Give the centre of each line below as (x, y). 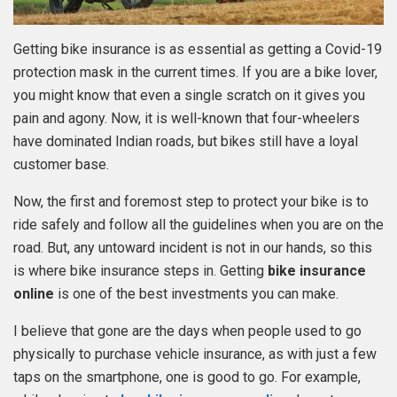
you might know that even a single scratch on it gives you (189, 96)
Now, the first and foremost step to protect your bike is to (191, 202)
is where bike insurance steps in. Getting (140, 271)
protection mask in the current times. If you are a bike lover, (195, 73)
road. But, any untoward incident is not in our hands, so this (193, 248)
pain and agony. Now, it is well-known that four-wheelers (187, 119)
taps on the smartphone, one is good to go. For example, (187, 378)
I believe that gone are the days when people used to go (187, 331)
